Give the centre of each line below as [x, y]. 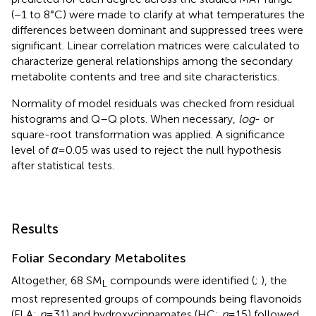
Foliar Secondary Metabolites [98, 258]
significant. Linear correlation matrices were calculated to [156, 45]
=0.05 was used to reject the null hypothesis [170, 150]
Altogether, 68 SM [57, 280]
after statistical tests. [63, 165]
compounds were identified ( [181, 280]
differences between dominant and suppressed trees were [157, 30]
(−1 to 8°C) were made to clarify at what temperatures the [158, 14]
